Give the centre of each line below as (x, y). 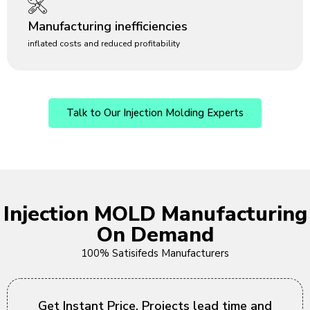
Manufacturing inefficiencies (108, 27)
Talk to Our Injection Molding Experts (155, 113)
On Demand (155, 235)
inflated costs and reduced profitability (104, 44)
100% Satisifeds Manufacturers (155, 254)
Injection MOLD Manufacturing (155, 215)
